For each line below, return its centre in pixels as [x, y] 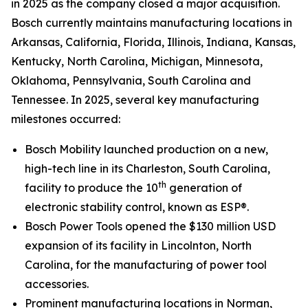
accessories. [57, 284]
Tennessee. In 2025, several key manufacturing [135, 100]
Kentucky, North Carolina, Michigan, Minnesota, [137, 61]
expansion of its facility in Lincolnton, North [138, 245]
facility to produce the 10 [91, 188]
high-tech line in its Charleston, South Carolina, [147, 168]
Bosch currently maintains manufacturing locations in [152, 23]
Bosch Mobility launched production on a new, [146, 149]
